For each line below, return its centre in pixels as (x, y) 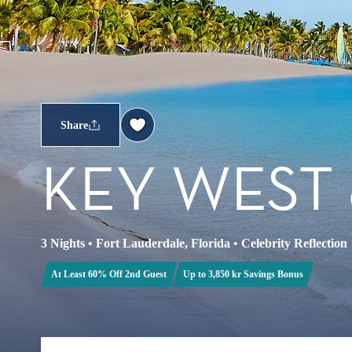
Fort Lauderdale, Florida (163, 243)
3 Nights (63, 243)
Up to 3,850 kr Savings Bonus (243, 274)
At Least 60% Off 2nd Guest (108, 274)
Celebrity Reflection (294, 243)
